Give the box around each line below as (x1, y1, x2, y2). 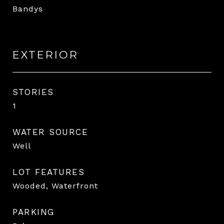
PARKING (12, 206, 54, 217)
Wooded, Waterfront (12, 180, 98, 190)
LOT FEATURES (12, 166, 84, 177)
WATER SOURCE (12, 126, 88, 137)
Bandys (12, 3, 43, 13)
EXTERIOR (12, 48, 78, 61)
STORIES (12, 86, 54, 97)
